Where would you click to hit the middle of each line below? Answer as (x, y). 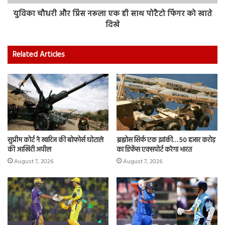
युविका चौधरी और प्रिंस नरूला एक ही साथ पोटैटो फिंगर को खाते (113, 14)
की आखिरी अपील (29, 150)
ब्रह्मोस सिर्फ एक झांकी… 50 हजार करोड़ (166, 141)
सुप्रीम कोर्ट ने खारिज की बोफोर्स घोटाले (55, 141)
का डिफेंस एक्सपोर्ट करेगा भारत (154, 150)
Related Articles (39, 55)
